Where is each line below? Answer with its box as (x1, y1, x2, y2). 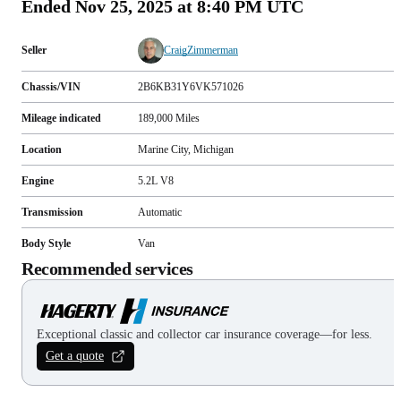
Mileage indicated (21, 111, 101, 124)
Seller (21, 44, 47, 57)
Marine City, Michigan (138, 142, 234, 156)
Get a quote (46, 348, 104, 363)
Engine (21, 174, 54, 187)
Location (21, 142, 62, 156)
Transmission (21, 205, 83, 218)
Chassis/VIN (21, 80, 81, 93)
